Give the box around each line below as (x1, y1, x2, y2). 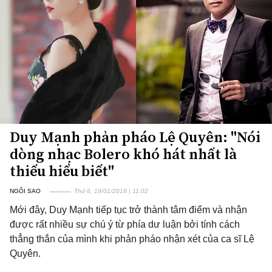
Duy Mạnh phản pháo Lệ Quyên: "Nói (10, 127, 260, 147)
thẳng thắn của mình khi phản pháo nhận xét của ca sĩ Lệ (10, 234, 254, 244)
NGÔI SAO (10, 188, 41, 194)
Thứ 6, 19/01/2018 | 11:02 (74, 188, 148, 194)
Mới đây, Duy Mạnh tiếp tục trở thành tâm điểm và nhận (10, 205, 247, 215)
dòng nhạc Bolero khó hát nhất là (10, 144, 237, 164)
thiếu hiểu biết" (10, 161, 114, 181)
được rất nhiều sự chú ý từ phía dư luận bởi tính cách (10, 219, 240, 229)
